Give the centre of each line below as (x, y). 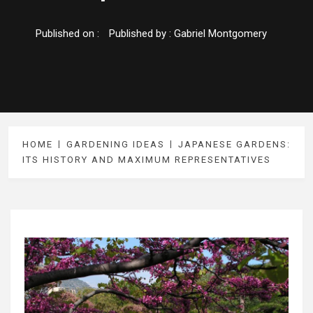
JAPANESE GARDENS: (234, 145)
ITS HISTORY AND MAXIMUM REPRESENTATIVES (147, 160)
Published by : (141, 34)
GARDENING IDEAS (116, 145)
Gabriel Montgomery (220, 34)
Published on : (69, 34)
